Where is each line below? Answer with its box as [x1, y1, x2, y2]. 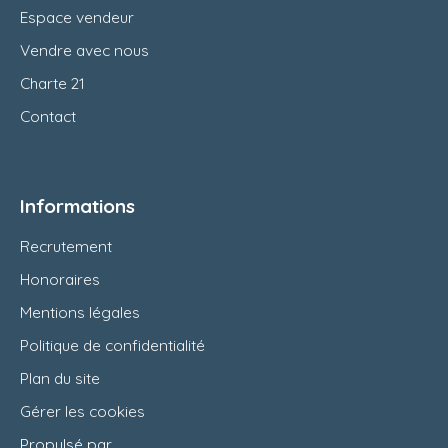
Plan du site [20, 368, 100, 389]
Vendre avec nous [20, 40, 149, 61]
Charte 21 [20, 73, 85, 94]
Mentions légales [20, 302, 140, 323]
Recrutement [20, 236, 112, 257]
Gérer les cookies [20, 401, 145, 422]
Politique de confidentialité [20, 335, 205, 356]
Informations [20, 194, 135, 219]
